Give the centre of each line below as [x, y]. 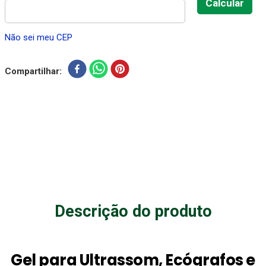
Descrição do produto [133, 211]
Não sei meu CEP [39, 37]
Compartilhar [32, 71]
